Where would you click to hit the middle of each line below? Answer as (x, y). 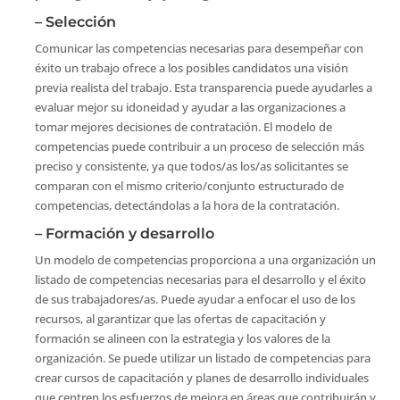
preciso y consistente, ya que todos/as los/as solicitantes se (191, 166)
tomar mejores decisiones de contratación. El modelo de (183, 126)
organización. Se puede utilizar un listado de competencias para (202, 358)
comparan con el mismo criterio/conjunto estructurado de (189, 185)
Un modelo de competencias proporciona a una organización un (205, 259)
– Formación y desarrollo (124, 233)
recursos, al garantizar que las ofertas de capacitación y (180, 318)
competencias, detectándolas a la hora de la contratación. (187, 205)
